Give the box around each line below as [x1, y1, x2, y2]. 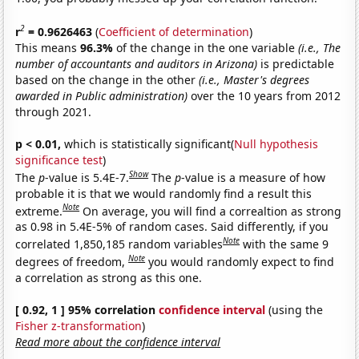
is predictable [257, 55, 335, 71]
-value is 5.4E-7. [45, 169, 130, 185]
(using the [265, 301, 324, 317]
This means [15, 39, 81, 55]
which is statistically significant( [61, 135, 235, 151]
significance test [15, 151, 103, 167]
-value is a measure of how [181, 169, 326, 185]
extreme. [15, 203, 63, 219]
